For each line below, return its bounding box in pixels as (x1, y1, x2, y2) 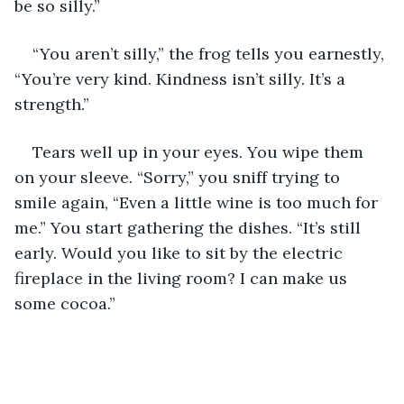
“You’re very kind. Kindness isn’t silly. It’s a (14, 68, 350, 89)
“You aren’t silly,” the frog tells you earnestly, (32, 42, 389, 64)
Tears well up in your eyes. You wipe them (32, 141, 368, 162)
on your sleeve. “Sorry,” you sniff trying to (14, 166, 344, 188)
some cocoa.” (14, 292, 115, 314)
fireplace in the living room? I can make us (14, 267, 352, 289)
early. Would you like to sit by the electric (14, 242, 347, 263)
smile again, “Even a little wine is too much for (14, 191, 382, 213)
